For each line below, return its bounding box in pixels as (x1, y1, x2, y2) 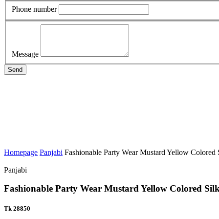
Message (12, 49, 39, 58)
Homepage (4, 148, 38, 156)
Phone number (12, 4, 57, 13)
